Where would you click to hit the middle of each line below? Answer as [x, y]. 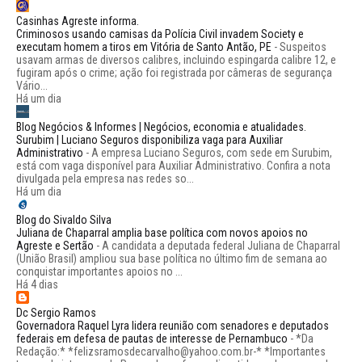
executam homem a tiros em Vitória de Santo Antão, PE [144, 47]
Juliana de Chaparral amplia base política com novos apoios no [162, 233]
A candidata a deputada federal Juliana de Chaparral [221, 246]
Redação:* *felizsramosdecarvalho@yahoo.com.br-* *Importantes [171, 351]
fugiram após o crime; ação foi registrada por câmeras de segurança [174, 73]
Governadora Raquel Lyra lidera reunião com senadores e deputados [173, 326]
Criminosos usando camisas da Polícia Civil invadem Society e [160, 34]
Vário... [32, 86]
